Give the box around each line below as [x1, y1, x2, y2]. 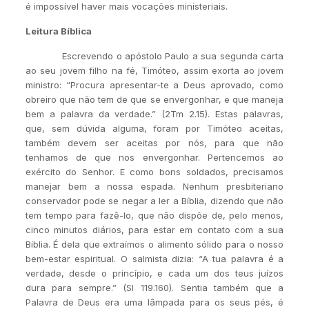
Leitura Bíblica [25, 26, 92, 37]
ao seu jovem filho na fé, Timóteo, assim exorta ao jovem [25, 65, 284, 76]
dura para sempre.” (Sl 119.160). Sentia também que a [25, 282, 284, 293]
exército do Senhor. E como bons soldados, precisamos [25, 166, 284, 177]
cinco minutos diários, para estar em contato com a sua [25, 224, 284, 235]
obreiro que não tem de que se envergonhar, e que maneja [25, 94, 284, 105]
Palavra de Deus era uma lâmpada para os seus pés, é [25, 297, 284, 308]
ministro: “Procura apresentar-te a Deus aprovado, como [25, 79, 284, 90]
